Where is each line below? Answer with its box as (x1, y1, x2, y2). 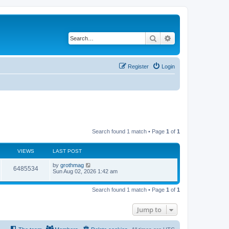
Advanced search (172, 33, 225, 42)
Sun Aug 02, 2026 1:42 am (53, 168, 118, 174)
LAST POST (53, 148, 82, 154)
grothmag (60, 162, 84, 168)
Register (128, 63, 149, 70)
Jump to (137, 205, 162, 215)
